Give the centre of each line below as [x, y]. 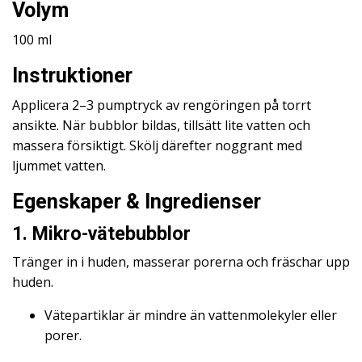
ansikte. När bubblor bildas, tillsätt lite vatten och [161, 125]
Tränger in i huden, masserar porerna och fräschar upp [181, 262]
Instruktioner [75, 76]
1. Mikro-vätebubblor [101, 234]
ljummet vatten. [59, 166]
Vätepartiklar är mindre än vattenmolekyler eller [191, 315]
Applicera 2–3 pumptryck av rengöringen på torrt [162, 105]
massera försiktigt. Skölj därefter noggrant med [157, 145]
